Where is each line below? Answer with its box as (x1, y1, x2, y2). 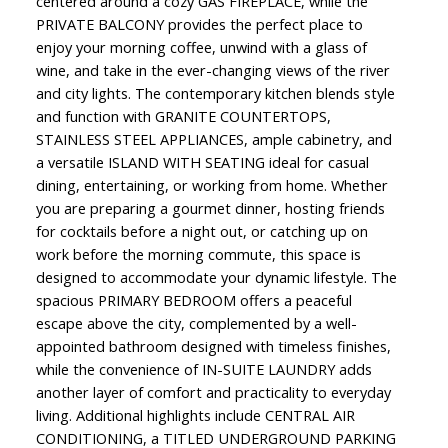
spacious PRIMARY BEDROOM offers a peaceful (35, 289, 352, 310)
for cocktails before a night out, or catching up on (35, 220, 368, 241)
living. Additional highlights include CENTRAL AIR (35, 404, 355, 425)
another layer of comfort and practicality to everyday (35, 381, 391, 402)
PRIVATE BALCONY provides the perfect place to (35, 13, 363, 34)
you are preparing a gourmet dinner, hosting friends (35, 197, 385, 218)
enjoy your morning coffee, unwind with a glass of (35, 36, 367, 57)
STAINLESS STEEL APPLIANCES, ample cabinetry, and (35, 128, 392, 149)
